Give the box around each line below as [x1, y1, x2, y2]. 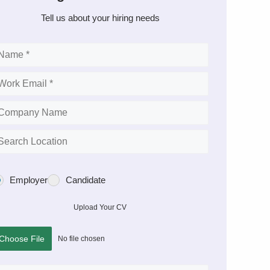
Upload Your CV [74, 203, 127, 212]
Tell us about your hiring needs [40, 13, 160, 23]
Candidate [66, 175, 105, 185]
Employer [10, 175, 48, 185]
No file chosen [58, 234, 105, 243]
